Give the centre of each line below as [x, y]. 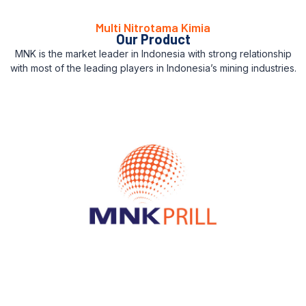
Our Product [153, 39]
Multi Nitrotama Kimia [153, 28]
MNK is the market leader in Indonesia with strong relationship [153, 54]
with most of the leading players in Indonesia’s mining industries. [153, 68]
